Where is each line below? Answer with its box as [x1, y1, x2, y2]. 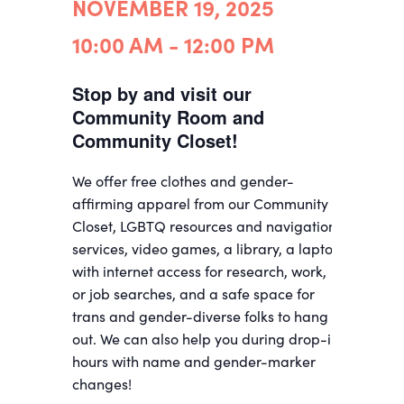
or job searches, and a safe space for [72, 285, 315, 303]
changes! [72, 375, 132, 393]
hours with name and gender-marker [72, 353, 316, 371]
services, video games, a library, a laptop [72, 240, 342, 258]
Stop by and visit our [72, 80, 252, 106]
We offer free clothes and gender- [72, 172, 294, 190]
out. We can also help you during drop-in [72, 330, 339, 348]
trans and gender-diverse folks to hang [72, 308, 328, 326]
